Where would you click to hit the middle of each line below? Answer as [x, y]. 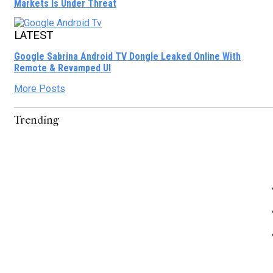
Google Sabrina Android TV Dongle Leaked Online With [127, 56]
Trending [37, 120]
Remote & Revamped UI [62, 68]
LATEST [34, 36]
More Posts [40, 88]
